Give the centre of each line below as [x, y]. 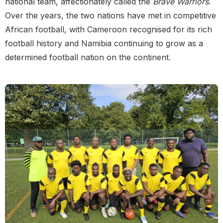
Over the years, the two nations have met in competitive [111, 16]
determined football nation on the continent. [88, 57]
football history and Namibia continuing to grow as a [104, 44]
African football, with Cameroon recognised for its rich [109, 30]
